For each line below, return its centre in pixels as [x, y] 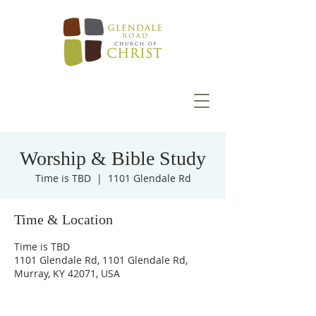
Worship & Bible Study [113, 158]
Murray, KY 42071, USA [67, 273]
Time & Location [63, 219]
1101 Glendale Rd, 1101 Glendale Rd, [101, 260]
